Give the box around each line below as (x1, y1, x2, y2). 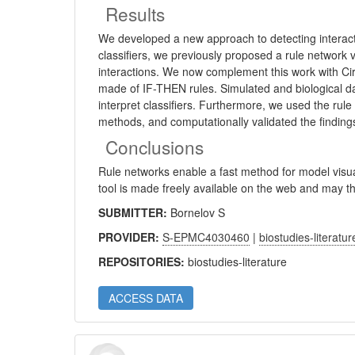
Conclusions (105, 134, 204, 159)
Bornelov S (170, 204, 226, 220)
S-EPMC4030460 (162, 229, 250, 245)
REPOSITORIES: (98, 254, 189, 269)
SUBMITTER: (98, 204, 171, 220)
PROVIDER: (98, 229, 163, 245)
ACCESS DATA (109, 290, 184, 306)
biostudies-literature (188, 254, 288, 269)
